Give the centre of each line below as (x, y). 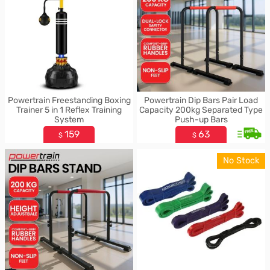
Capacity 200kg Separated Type (201, 110)
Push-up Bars (201, 120)
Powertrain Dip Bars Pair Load (201, 100)
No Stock (241, 161)
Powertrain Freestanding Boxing (69, 100)
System (69, 120)
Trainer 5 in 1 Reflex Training (69, 110)
